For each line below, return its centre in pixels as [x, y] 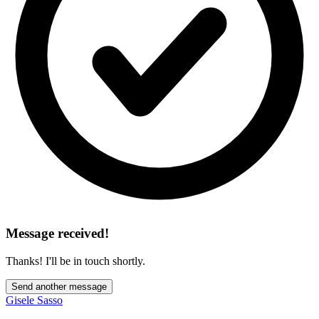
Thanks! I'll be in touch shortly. [75, 261]
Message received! [57, 233]
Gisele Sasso [34, 300]
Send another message [59, 286]
